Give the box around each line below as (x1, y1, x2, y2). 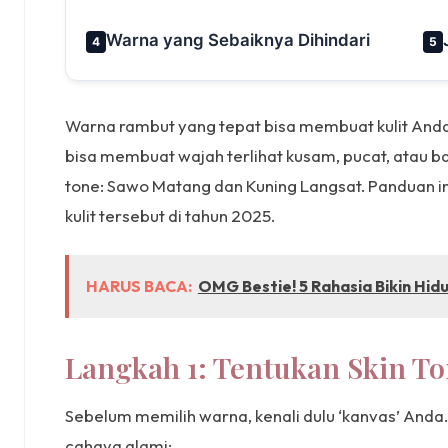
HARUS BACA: (85, 276, 192, 297)
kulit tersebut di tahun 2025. (65, 204, 275, 226)
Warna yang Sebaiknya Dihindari (106, 29, 370, 50)
